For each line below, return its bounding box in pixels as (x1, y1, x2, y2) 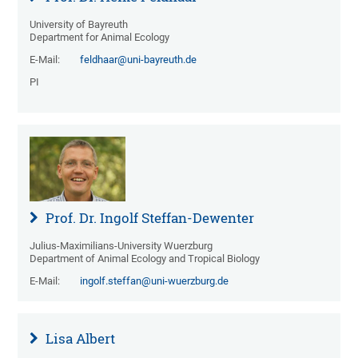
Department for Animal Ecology (30, 31, 170, 44)
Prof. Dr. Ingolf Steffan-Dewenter (42, 209, 255, 226)
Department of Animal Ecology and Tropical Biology (30, 252, 261, 265)
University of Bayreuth (30, 18, 129, 31)
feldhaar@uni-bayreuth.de (80, 54, 197, 66)
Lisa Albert (42, 329, 116, 347)
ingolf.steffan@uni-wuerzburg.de (80, 274, 229, 287)
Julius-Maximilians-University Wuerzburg (30, 239, 213, 252)
